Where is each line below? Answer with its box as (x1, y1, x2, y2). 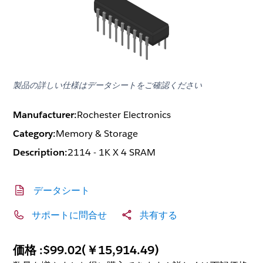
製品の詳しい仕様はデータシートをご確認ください (13, 80, 203, 90)
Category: (13, 127, 56, 140)
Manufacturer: (13, 109, 77, 122)
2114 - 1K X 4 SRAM (68, 146, 156, 159)
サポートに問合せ (32, 209, 107, 221)
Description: (13, 146, 68, 159)
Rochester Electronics (77, 109, 171, 122)
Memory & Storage (56, 127, 139, 140)
